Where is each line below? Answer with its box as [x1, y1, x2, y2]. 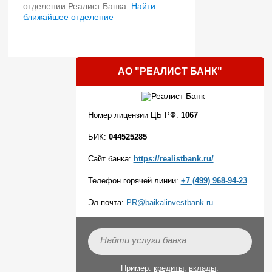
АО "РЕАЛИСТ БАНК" [117, 66, 222, 76]
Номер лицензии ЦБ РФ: [87, 110, 181, 120]
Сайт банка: [87, 154, 134, 163]
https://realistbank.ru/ [133, 154, 214, 163]
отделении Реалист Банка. [23, 1, 132, 11]
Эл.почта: [87, 198, 126, 207]
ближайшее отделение [23, 12, 114, 22]
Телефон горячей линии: [87, 176, 181, 185]
